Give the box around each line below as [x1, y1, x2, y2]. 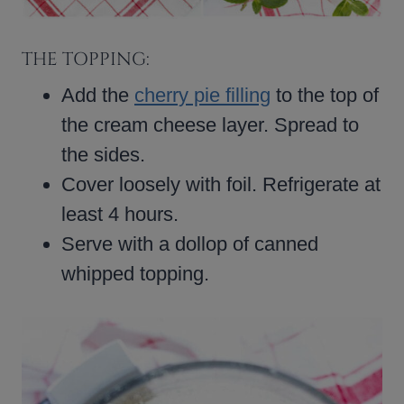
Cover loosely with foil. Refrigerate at [61, 172, 381, 196]
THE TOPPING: [22, 46, 150, 71]
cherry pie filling [134, 83, 271, 106]
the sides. [61, 142, 145, 166]
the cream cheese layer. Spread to [61, 113, 359, 136]
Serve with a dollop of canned [61, 232, 318, 255]
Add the [61, 83, 134, 106]
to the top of [271, 83, 379, 106]
